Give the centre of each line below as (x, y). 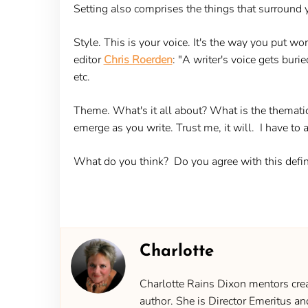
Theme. (91, 110)
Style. (87, 42)
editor (88, 59)
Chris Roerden (138, 59)
